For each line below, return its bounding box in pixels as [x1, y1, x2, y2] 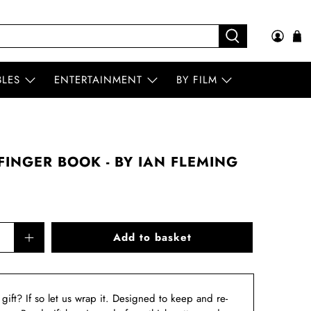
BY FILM [176, 72, 217, 88]
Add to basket [112, 230, 192, 246]
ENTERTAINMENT [54, 72, 143, 88]
